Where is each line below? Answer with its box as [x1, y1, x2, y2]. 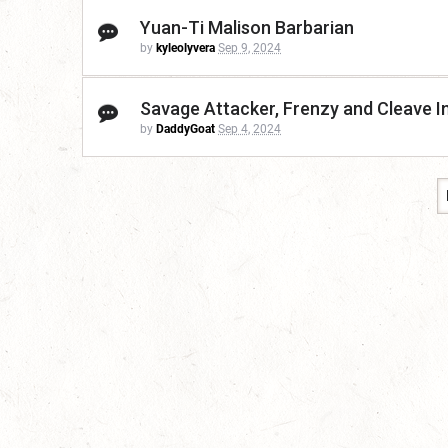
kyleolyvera [156, 41, 215, 56]
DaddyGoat [156, 122, 215, 137]
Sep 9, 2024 [218, 41, 281, 56]
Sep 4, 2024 [218, 122, 281, 137]
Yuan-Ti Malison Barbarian [140, 17, 354, 39]
